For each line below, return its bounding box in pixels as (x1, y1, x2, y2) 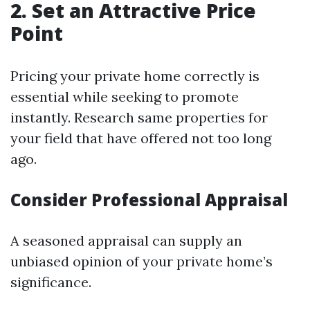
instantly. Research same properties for (10, 109, 268, 126)
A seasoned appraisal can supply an (10, 232, 242, 249)
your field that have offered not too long (10, 129, 271, 147)
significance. (10, 273, 91, 291)
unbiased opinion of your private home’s (10, 253, 273, 270)
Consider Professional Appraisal (10, 188, 288, 211)
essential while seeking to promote (10, 88, 239, 105)
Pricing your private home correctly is (10, 67, 259, 84)
